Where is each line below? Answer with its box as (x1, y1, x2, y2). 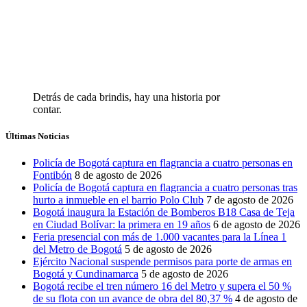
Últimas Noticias (5, 130, 69, 141)
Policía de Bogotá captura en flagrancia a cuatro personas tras (33, 182, 297, 194)
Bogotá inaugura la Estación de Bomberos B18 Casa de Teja (33, 206, 295, 219)
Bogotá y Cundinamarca (33, 268, 138, 280)
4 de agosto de (235, 293, 297, 305)
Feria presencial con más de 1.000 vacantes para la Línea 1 (33, 231, 286, 243)
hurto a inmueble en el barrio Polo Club (33, 194, 204, 206)
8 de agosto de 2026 (75, 169, 162, 182)
